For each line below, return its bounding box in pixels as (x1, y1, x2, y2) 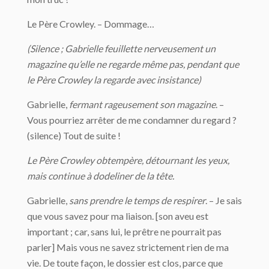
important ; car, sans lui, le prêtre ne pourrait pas (27, 226, 222, 237)
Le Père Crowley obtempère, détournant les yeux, (27, 154, 229, 166)
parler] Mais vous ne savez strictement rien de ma (27, 241, 229, 253)
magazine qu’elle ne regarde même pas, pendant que (27, 58, 239, 70)
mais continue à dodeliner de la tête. (27, 170, 174, 181)
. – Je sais (205, 195, 242, 206)
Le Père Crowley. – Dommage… (27, 18, 154, 29)
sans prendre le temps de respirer (69, 195, 205, 206)
